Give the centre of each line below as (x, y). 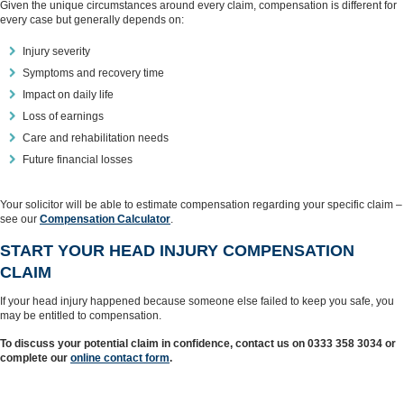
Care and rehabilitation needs (96, 138)
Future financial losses (78, 160)
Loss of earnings (63, 116)
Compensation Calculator (105, 219)
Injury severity (56, 51)
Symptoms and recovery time (93, 73)
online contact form (120, 358)
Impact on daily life (68, 95)
